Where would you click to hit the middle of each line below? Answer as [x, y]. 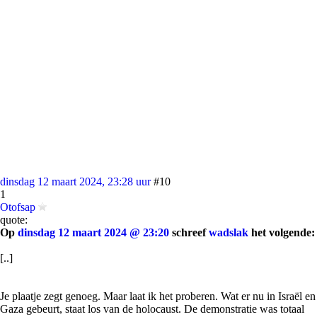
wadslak [229, 232]
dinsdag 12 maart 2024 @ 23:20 [93, 232]
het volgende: [282, 232]
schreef [189, 232]
